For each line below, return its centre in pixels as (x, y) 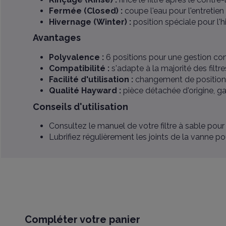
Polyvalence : (76, 57)
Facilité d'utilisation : (91, 79)
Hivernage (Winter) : (90, 22)
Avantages (56, 38)
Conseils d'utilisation (80, 106)
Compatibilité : (79, 68)
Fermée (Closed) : (86, 11)
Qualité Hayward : (85, 90)
